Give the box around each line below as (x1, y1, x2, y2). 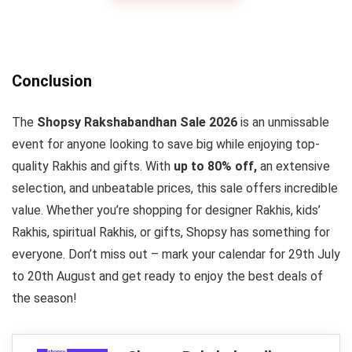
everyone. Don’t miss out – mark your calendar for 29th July (12, 247, 340, 262)
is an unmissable (237, 115, 329, 130)
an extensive (257, 159, 330, 174)
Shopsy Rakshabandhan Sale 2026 (34, 115, 237, 130)
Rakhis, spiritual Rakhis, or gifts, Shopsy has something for (12, 225, 330, 240)
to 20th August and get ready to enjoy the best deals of (12, 269, 323, 284)
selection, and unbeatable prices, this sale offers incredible (12, 181, 338, 196)
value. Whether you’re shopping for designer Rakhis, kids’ (12, 203, 321, 218)
